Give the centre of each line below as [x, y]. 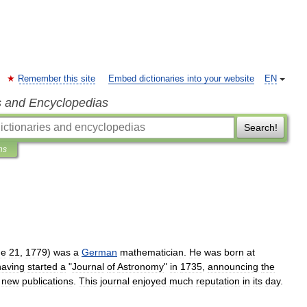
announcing [233, 267]
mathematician [152, 252]
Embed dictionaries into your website [181, 79]
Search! [260, 127]
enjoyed [149, 281]
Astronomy [140, 267]
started [42, 267]
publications [48, 281]
